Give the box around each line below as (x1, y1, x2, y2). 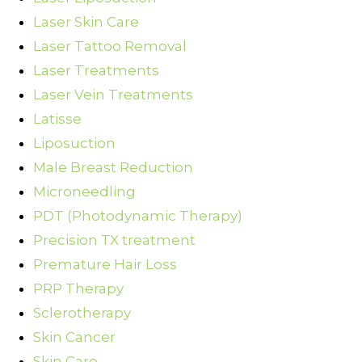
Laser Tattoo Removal (33, 38, 187, 55)
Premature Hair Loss (33, 256, 177, 273)
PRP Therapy (33, 280, 124, 297)
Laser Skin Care (33, 14, 139, 31)
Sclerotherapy (33, 305, 131, 322)
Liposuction (33, 135, 116, 152)
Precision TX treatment (33, 232, 196, 249)
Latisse (33, 111, 82, 128)
